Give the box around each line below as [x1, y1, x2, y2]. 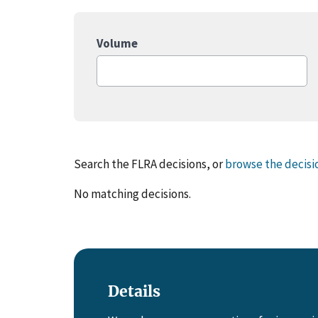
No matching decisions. [74, 185, 191, 202]
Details [108, 281, 160, 301]
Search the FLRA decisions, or [74, 155, 225, 172]
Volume [97, 35, 138, 51]
